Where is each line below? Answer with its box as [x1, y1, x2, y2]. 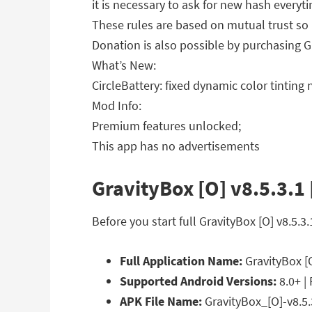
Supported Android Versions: [120, 273, 276, 289]
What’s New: [92, 57, 156, 73]
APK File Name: [120, 293, 202, 309]
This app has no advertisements [92, 138, 260, 154]
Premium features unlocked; [92, 118, 241, 134]
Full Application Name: [120, 253, 242, 269]
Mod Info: [92, 97, 141, 114]
